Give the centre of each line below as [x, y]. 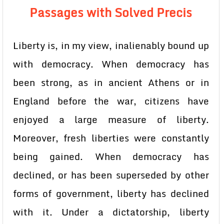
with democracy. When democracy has [111, 64]
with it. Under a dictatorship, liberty [111, 212]
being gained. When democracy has [111, 156]
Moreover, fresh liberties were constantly [111, 138]
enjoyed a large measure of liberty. [111, 119]
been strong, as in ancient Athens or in [111, 82]
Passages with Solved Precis [111, 12]
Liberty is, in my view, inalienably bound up [111, 45]
